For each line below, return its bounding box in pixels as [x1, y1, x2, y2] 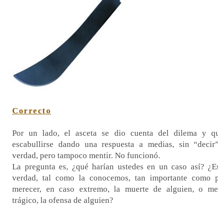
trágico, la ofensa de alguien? [12, 196, 113, 205]
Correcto [12, 106, 51, 116]
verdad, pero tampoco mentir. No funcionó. [12, 151, 162, 161]
